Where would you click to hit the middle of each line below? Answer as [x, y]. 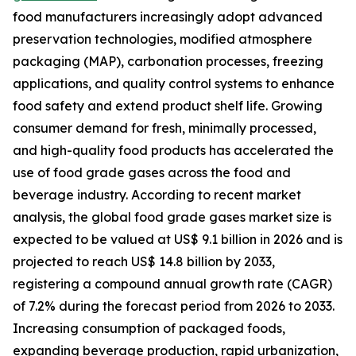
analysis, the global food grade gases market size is [172, 217]
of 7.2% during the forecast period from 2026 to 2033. [174, 306]
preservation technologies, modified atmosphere [163, 39]
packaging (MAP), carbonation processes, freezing [168, 62]
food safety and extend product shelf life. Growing [168, 106]
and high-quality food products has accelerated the [173, 151]
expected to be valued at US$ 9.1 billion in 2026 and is [178, 240]
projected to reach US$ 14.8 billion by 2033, [144, 262]
